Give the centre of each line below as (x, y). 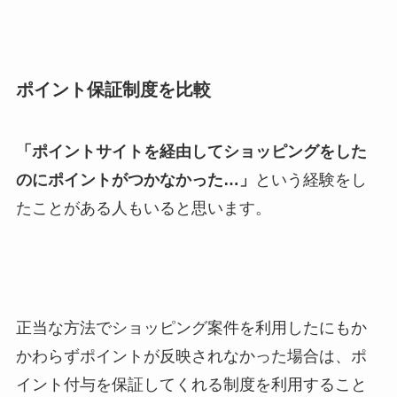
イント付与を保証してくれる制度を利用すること (191, 385)
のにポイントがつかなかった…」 (135, 179)
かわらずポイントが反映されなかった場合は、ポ (191, 357)
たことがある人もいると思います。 (143, 208)
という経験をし (311, 179)
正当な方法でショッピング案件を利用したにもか (191, 328)
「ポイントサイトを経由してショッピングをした (191, 151)
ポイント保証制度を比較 (113, 90)
